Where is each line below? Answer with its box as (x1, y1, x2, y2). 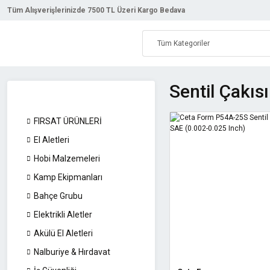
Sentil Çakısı (169, 81, 269, 102)
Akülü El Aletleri (34, 228, 93, 238)
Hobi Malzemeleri (34, 154, 100, 163)
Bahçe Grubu (34, 191, 83, 201)
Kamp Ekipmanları (34, 172, 102, 182)
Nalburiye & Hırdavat (34, 247, 110, 257)
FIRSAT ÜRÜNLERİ (34, 116, 102, 126)
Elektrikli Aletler (34, 210, 92, 219)
